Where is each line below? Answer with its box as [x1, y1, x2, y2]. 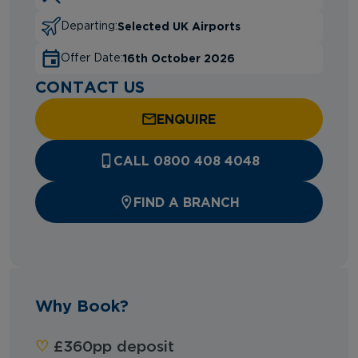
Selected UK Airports [117, 19, 241, 32]
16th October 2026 [123, 51, 235, 64]
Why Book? [35, 296, 129, 314]
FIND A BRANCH [133, 194, 240, 209]
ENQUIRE [157, 111, 216, 126]
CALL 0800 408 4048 [113, 153, 260, 168]
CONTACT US [35, 77, 145, 95]
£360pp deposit [49, 339, 174, 355]
